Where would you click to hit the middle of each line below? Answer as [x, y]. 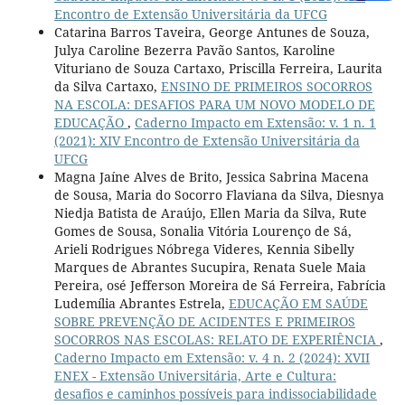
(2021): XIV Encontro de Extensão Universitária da [207, 140]
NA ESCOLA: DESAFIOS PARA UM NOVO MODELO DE [214, 104]
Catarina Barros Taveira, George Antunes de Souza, [212, 32]
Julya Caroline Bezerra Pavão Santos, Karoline [194, 50]
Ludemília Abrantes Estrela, [141, 303]
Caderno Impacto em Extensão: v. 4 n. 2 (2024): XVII [212, 357]
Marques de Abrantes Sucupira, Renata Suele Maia [210, 267]
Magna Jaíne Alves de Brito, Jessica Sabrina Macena [211, 176]
